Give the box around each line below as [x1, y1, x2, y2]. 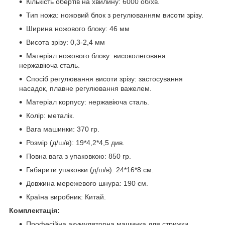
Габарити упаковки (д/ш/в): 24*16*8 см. [26, 165, 154, 174]
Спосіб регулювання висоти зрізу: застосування [26, 74, 183, 83]
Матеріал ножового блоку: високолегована [26, 51, 166, 60]
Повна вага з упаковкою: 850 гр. [26, 152, 131, 160]
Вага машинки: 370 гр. [26, 125, 99, 133]
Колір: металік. [26, 111, 74, 120]
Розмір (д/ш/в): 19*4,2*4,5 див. [26, 138, 125, 147]
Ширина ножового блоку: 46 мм [26, 24, 130, 33]
